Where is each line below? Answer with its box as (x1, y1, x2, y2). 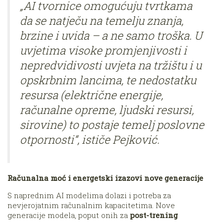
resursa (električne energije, (20, 87, 163, 103)
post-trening (130, 210, 178, 220)
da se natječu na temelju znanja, (20, 13, 183, 28)
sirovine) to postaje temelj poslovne (20, 117, 204, 132)
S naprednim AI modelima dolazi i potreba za (7, 190, 171, 200)
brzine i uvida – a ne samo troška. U (20, 28, 202, 43)
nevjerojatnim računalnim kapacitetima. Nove (7, 200, 175, 210)
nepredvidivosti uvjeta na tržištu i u (20, 57, 202, 73)
